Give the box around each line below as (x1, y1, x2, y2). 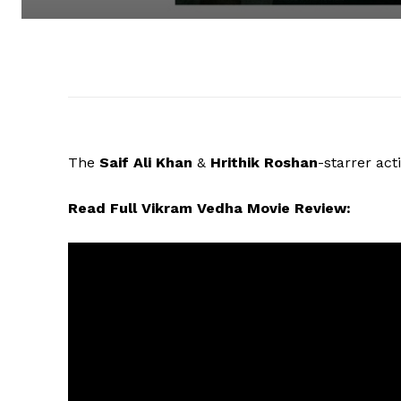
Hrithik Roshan (210, 154, 318, 172)
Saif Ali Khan (95, 154, 192, 172)
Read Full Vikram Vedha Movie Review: (68, 200, 351, 218)
